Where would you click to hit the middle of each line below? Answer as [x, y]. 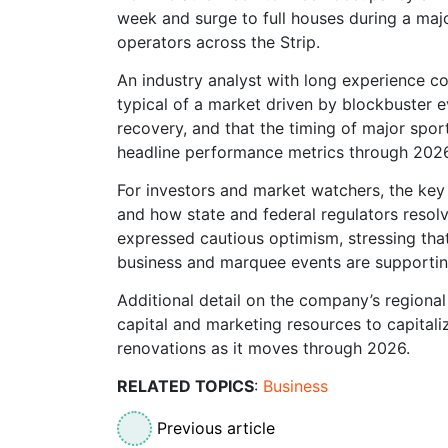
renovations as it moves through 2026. [263, 347]
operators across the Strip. [218, 41]
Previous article [216, 427]
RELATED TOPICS [185, 385]
